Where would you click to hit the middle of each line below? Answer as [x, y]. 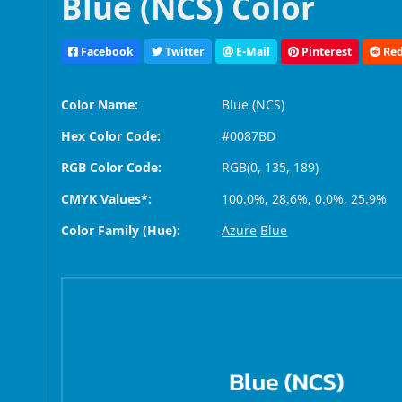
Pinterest [326, 51]
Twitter [184, 51]
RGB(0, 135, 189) [271, 168]
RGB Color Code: [112, 168]
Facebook [106, 51]
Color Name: [100, 105]
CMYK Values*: [107, 199]
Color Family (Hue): [121, 231]
